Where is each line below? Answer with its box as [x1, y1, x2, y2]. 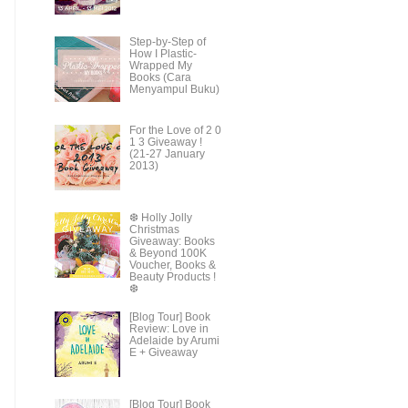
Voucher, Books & [128, 259, 216, 270]
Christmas [128, 223, 179, 235]
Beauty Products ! [128, 270, 216, 282]
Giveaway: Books [128, 235, 215, 247]
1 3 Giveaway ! [128, 136, 202, 148]
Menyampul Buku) [128, 84, 219, 96]
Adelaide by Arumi [128, 335, 219, 347]
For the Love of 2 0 [128, 124, 221, 136]
